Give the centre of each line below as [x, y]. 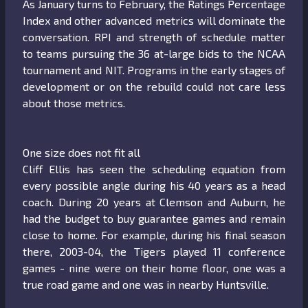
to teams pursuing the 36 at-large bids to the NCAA [154, 54]
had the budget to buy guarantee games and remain [154, 219]
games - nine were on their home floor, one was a [154, 268]
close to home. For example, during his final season [154, 235]
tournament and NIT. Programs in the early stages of [154, 70]
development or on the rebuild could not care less [154, 87]
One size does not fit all [81, 153]
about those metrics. [75, 103]
